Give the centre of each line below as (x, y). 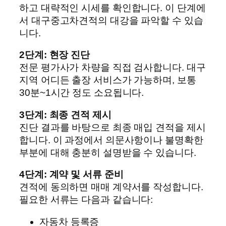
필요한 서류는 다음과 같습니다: (86, 200)
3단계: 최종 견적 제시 (65, 115)
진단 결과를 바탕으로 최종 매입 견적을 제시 (112, 127)
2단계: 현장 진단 (54, 55)
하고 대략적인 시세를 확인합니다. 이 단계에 (112, 8)
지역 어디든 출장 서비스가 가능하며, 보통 (108, 80)
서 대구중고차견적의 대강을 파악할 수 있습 (111, 20)
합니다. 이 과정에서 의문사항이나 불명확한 (111, 140)
